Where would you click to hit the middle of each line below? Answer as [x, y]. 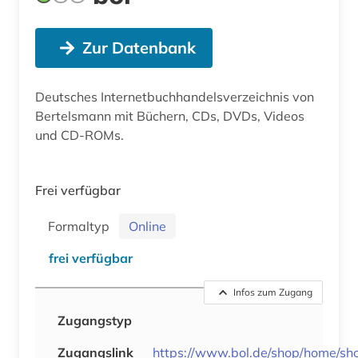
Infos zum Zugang [273, 292]
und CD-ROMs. [80, 135]
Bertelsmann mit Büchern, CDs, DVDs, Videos [170, 116]
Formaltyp [82, 227]
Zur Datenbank [139, 48]
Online [147, 227]
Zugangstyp [95, 321]
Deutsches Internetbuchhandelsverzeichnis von [175, 97]
